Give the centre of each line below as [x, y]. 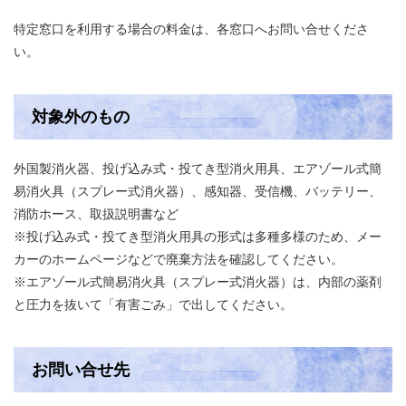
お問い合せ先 [81, 370]
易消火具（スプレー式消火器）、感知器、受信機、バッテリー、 [198, 192]
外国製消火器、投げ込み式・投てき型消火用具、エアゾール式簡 [198, 169]
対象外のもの [81, 117]
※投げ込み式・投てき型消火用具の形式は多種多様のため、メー [198, 237]
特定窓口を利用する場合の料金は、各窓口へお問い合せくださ [191, 29]
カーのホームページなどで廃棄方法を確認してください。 [179, 260]
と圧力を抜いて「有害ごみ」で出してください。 [153, 305]
